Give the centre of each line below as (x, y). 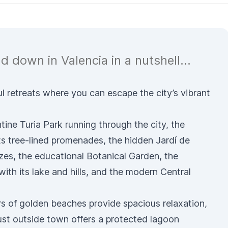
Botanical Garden (123, 156)
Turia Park (41, 124)
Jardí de (173, 140)
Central (176, 172)
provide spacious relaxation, (147, 203)
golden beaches (53, 203)
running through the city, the (124, 124)
